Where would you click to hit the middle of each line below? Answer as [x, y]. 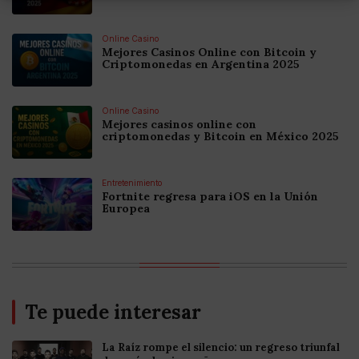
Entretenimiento [132, 183]
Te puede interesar [113, 313]
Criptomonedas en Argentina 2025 [201, 65]
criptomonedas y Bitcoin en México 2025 [220, 137]
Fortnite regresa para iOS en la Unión [210, 197]
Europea [126, 209]
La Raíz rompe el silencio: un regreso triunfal [221, 348]
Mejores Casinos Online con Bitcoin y [209, 52]
